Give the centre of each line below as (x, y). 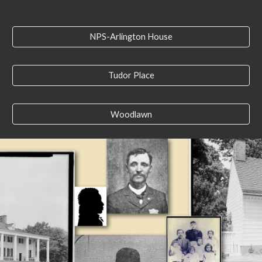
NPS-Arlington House (131, 37)
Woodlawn (131, 114)
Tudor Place (131, 75)
